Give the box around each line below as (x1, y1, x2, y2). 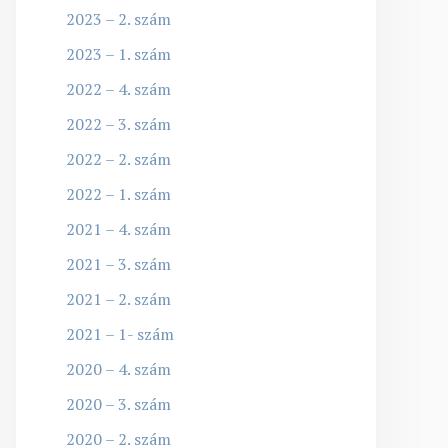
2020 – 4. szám (66, 357, 171, 380)
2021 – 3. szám (66, 252, 171, 275)
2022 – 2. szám (66, 147, 171, 170)
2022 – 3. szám (66, 112, 171, 135)
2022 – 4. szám (66, 77, 171, 100)
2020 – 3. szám (66, 392, 171, 415)
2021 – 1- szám (66, 322, 174, 345)
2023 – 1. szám (66, 42, 171, 65)
